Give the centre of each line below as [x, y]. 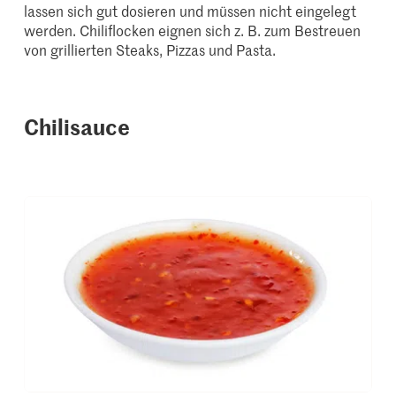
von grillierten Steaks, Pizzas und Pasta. [150, 50]
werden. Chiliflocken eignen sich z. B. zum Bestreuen [193, 30]
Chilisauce [77, 127]
